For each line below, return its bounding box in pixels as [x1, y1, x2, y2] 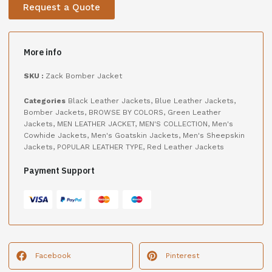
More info [24, 47, 61, 58]
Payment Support [24, 165, 95, 177]
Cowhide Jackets [24, 131, 87, 140]
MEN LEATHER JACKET [57, 120, 135, 129]
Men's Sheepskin [183, 131, 245, 140]
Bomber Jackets [24, 108, 84, 117]
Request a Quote [23, 2, 100, 13]
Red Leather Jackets [147, 143, 224, 152]
